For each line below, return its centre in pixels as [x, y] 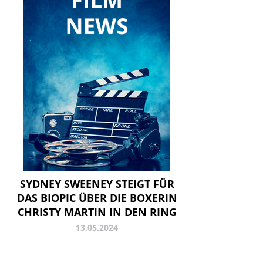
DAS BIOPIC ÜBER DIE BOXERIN [97, 198]
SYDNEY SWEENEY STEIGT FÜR [97, 183]
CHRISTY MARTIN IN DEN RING [97, 212]
